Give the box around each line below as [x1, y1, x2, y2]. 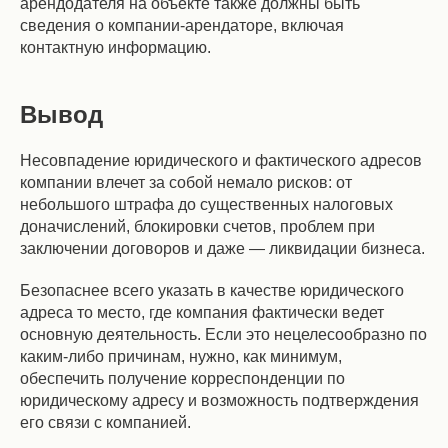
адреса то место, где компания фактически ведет [20, 304, 384, 321]
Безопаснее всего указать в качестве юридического [20, 282, 404, 299]
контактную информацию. [20, 39, 211, 56]
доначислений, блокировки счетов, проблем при [20, 218, 375, 235]
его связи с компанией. [20, 414, 191, 431]
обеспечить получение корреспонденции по [20, 370, 345, 387]
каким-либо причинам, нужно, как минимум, [20, 348, 342, 365]
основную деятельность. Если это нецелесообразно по [20, 326, 427, 343]
